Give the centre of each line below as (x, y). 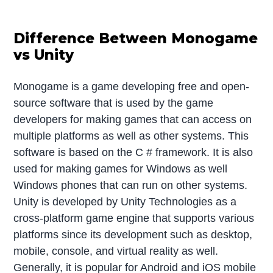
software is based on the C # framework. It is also (133, 152)
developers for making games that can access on (133, 119)
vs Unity (44, 55)
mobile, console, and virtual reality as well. (116, 251)
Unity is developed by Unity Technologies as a (125, 201)
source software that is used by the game (114, 103)
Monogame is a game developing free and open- (132, 86)
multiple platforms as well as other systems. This (131, 136)
